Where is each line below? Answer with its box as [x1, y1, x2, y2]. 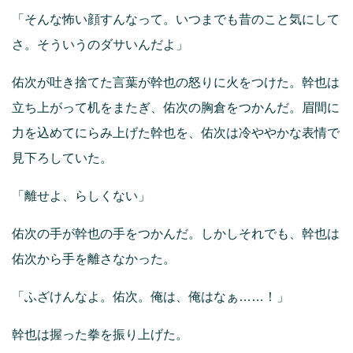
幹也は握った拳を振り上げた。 [12, 328, 188, 342]
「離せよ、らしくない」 [12, 189, 150, 203]
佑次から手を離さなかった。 [12, 252, 176, 266]
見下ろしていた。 [12, 151, 113, 165]
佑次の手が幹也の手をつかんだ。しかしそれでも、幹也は [12, 227, 340, 241]
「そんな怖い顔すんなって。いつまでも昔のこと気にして [12, 13, 340, 27]
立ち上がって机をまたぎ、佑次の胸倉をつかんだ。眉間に [12, 101, 340, 115]
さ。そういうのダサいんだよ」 [12, 38, 188, 52]
